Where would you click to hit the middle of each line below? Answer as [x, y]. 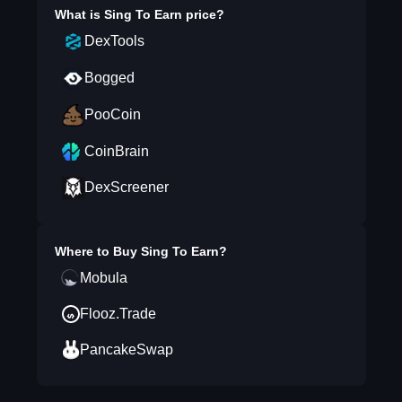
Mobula [103, 278]
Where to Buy [97, 251]
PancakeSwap [126, 350]
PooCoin [112, 114]
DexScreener [126, 187]
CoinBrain [116, 151]
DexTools [114, 41]
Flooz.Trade [118, 314]
